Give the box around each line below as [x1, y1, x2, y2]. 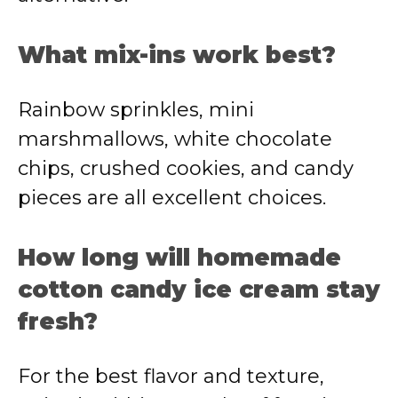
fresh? [18, 307, 98, 336]
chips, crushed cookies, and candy [18, 156, 354, 180]
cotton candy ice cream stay [18, 275, 380, 304]
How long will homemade [18, 243, 341, 272]
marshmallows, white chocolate [18, 127, 332, 151]
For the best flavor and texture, [18, 364, 324, 388]
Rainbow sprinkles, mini [18, 98, 254, 122]
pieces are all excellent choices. [18, 186, 326, 210]
